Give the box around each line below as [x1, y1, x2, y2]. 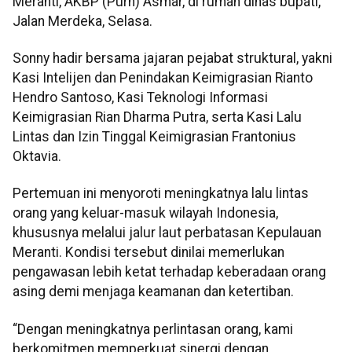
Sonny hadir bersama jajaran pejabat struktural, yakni [13, 50, 332, 67]
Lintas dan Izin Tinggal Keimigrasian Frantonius [13, 129, 296, 145]
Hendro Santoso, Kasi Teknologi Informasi [13, 90, 268, 106]
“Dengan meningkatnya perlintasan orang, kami [13, 321, 293, 337]
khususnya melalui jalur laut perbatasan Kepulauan [13, 225, 321, 241]
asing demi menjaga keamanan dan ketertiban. [13, 284, 294, 300]
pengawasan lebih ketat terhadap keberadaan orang [13, 264, 326, 280]
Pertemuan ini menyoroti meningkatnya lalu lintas [13, 185, 309, 202]
